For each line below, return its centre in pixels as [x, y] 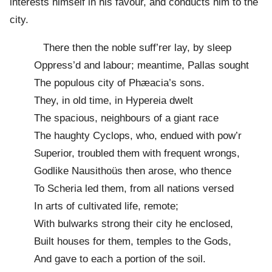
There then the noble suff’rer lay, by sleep [133, 48]
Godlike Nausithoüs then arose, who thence [133, 171]
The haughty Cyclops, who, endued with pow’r [138, 136]
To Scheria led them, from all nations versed [134, 189]
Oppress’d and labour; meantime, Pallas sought [141, 66]
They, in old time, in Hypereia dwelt [114, 101]
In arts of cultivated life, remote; [106, 206]
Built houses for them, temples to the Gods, [133, 242]
